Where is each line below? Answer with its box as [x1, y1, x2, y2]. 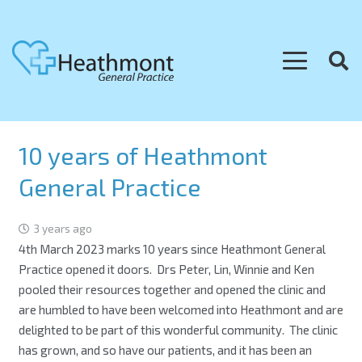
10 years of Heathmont [18, 140, 267, 170]
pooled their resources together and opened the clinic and [18, 281, 326, 297]
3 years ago [33, 221, 92, 235]
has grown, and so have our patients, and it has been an [18, 342, 312, 357]
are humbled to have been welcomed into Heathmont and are [18, 301, 343, 317]
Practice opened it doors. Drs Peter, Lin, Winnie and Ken [18, 261, 314, 276]
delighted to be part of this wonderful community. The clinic [18, 322, 338, 337]
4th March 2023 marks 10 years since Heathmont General [18, 241, 326, 256]
